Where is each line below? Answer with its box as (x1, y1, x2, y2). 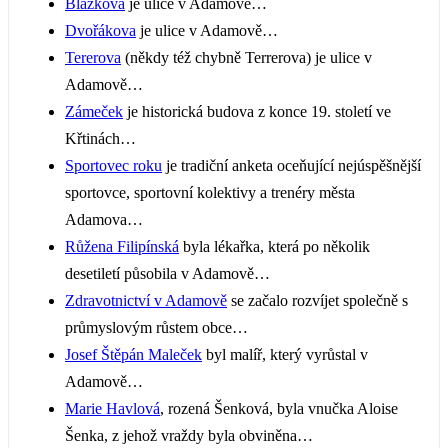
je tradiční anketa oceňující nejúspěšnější (162, 156, 421, 174)
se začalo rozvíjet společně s (227, 291, 408, 309)
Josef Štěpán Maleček (65, 345, 202, 363)
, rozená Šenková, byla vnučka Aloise (160, 399, 398, 417)
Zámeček (65, 102, 123, 120)
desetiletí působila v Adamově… (65, 264, 270, 282)
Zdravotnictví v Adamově (65, 291, 227, 309)
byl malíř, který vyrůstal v (202, 345, 368, 363)
